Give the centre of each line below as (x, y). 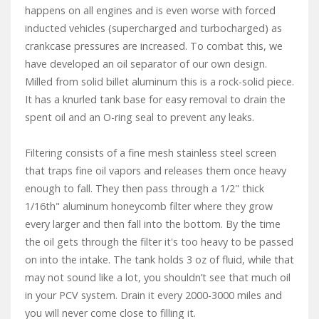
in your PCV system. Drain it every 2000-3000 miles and (153, 296)
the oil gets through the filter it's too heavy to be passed (159, 242)
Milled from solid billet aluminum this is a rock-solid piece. (159, 82)
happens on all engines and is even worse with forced (150, 11)
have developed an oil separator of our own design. (146, 64)
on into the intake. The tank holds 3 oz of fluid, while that (159, 260)
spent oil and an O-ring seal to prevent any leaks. (141, 117)
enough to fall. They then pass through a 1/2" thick (145, 189)
